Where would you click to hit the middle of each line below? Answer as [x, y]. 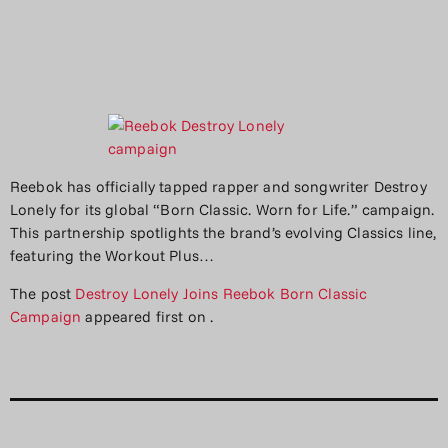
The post [43, 293]
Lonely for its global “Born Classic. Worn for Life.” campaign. [222, 209]
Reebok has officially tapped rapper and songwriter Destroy [218, 186]
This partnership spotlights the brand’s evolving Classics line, [223, 232]
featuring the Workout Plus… [112, 255]
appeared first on [146, 316]
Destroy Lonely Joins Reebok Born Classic [221, 293]
